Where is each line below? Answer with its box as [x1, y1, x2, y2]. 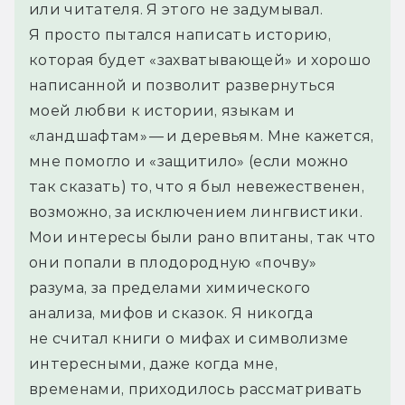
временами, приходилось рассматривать [29, 381, 363, 399]
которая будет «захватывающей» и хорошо [29, 52, 372, 70]
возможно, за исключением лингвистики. [29, 203, 363, 221]
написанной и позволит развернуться [29, 77, 335, 95]
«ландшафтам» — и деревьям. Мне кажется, [29, 127, 374, 146]
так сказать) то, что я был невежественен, [29, 178, 365, 196]
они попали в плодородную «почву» [29, 254, 317, 272]
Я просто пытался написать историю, [29, 26, 331, 44]
